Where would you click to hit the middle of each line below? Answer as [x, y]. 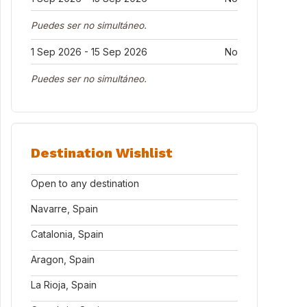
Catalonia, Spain [67, 234]
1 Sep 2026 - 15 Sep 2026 [89, 52]
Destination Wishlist [102, 153]
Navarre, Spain [64, 209]
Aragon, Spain [63, 259]
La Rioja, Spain [64, 285]
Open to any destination [85, 183]
